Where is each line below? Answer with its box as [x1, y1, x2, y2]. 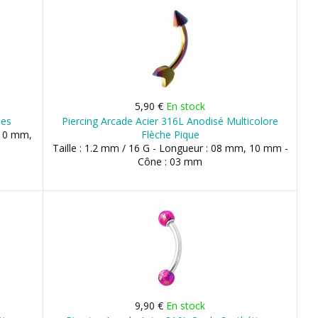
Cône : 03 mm [138, 155, 203, 168]
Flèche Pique [141, 128, 199, 141]
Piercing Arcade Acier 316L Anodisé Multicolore [62, 114, 279, 128]
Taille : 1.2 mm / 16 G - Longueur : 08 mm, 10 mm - [52, 141, 288, 155]
